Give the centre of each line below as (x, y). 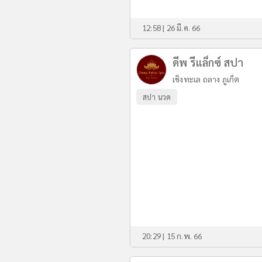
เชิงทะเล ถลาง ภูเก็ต (206, 79)
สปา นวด (157, 97)
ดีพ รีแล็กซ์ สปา (208, 62)
